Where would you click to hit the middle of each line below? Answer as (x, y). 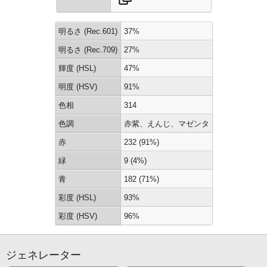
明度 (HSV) (77, 87)
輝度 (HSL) (77, 68)
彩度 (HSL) (77, 198)
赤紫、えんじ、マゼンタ (166, 124)
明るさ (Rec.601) (88, 31)
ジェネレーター (44, 255)
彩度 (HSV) (77, 216)
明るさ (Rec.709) (88, 50)
